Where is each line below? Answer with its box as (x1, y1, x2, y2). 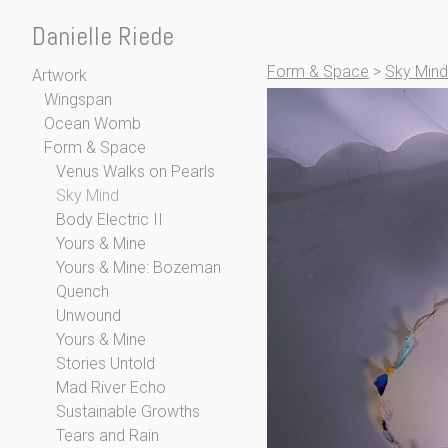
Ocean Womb (44, 114, 141, 133)
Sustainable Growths (56, 402, 200, 421)
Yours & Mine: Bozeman (56, 258, 221, 277)
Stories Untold (56, 354, 155, 373)
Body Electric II (56, 210, 163, 229)
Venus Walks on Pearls (56, 162, 215, 181)
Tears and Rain (56, 426, 159, 445)
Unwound (56, 306, 121, 325)
